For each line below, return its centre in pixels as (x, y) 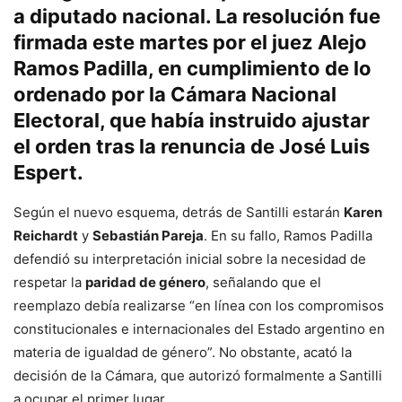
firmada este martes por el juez (166, 43)
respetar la (49, 283)
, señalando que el (263, 283)
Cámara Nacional (253, 95)
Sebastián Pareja (148, 236)
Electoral (57, 121)
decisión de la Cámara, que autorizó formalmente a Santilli (198, 376)
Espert (45, 173)
